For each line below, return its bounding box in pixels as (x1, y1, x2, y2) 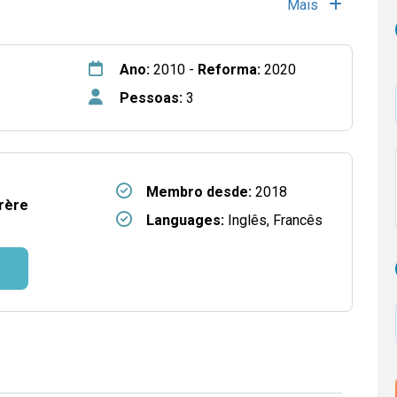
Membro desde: (145, 183, 252, 200)
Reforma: (197, 61, 264, 78)
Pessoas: (119, 90, 183, 106)
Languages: (145, 212, 224, 229)
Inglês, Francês (223, 212, 323, 229)
